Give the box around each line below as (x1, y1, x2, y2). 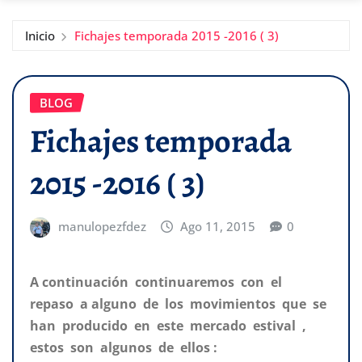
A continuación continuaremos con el (30, 272, 285, 291)
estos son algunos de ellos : (30, 338, 217, 356)
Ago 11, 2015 (180, 218, 256, 235)
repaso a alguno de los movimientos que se (30, 294, 330, 313)
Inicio (25, 27, 55, 44)
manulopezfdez (57, 218, 146, 235)
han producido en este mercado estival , (30, 316, 309, 335)
